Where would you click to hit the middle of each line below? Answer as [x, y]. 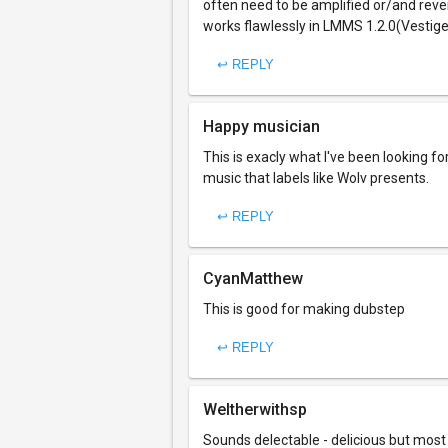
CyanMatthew [253, 278]
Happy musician [261, 126]
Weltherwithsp [255, 409]
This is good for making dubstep [304, 309]
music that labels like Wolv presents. [316, 178]
